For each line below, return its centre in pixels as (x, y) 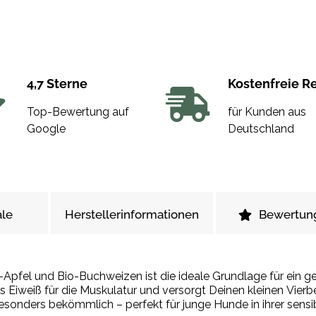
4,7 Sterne (57, 83)
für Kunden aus (267, 111)
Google (46, 128)
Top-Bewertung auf (78, 111)
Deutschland (261, 128)
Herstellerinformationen (132, 214)
